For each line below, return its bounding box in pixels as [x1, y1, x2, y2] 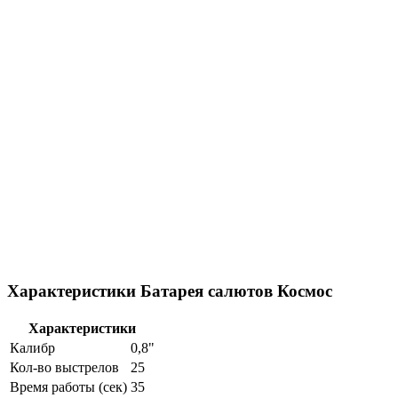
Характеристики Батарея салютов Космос [7, 282, 332, 301]
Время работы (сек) [10, 379, 127, 395]
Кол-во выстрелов [10, 360, 119, 376]
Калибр [10, 340, 55, 356]
